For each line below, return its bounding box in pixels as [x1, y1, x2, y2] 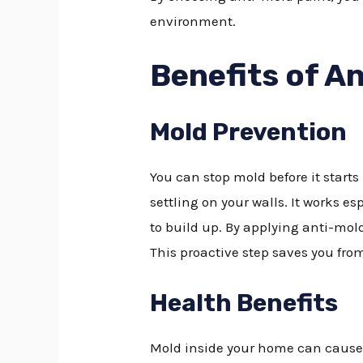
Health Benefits [150, 288, 339, 318]
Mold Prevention [150, 117, 348, 147]
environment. [150, 12, 237, 29]
